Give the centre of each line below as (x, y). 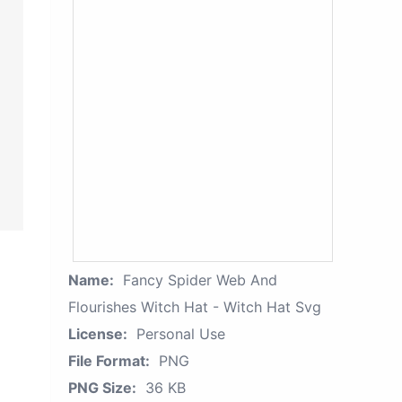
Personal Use (181, 334)
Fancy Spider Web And (200, 280)
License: (98, 334)
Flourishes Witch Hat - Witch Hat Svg (195, 307)
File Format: (109, 361)
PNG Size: (102, 388)
